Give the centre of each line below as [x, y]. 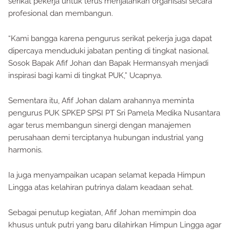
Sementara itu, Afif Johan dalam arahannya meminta [101, 101]
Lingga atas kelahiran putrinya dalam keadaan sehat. [101, 187]
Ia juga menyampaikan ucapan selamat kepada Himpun [107, 175]
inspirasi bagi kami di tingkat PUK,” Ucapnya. [85, 75]
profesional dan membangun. [61, 13]
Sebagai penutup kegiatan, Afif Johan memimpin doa [102, 213]
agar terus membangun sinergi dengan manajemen [100, 125]
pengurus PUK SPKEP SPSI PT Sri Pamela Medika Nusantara [114, 113]
